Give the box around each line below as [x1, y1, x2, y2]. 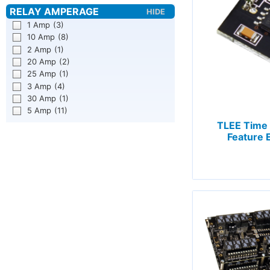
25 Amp [27, 69, 57, 79]
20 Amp [27, 57, 57, 67]
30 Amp [27, 93, 57, 103]
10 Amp [27, 32, 55, 42]
